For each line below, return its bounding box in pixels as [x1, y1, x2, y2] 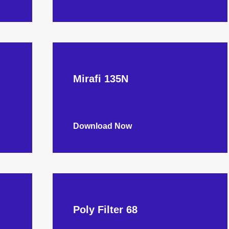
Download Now [73, 122, 132, 130]
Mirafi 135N [73, 73, 129, 84]
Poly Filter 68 [73, 204, 138, 215]
